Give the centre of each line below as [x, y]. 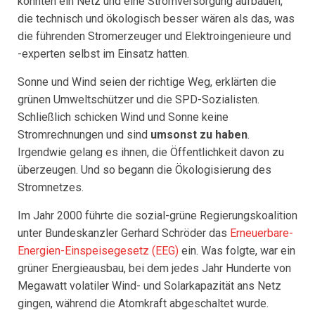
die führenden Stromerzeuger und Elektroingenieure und [154, 36]
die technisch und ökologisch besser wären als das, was [156, 19]
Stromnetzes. [51, 187]
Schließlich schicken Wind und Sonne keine [123, 117]
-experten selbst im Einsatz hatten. [103, 54]
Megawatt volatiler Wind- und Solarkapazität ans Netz [149, 286]
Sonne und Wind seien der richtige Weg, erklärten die [147, 82]
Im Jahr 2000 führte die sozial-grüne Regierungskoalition [157, 216]
